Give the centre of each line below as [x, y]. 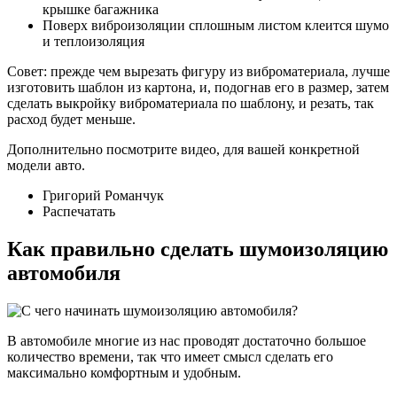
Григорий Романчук [103, 196]
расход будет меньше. [71, 120]
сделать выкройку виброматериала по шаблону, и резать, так [191, 104]
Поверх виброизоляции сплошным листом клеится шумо [216, 26]
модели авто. [46, 166]
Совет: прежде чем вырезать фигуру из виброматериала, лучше [198, 72]
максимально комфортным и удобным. [124, 373]
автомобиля [64, 273]
